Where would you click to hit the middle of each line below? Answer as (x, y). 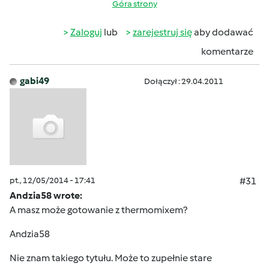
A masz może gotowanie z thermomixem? (98, 210)
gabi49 (35, 81)
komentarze (227, 51)
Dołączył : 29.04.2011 (184, 81)
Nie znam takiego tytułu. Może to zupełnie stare (111, 258)
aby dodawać (223, 32)
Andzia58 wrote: (46, 195)
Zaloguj (86, 32)
